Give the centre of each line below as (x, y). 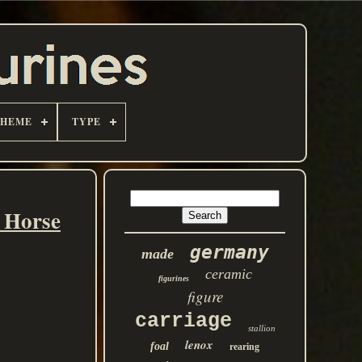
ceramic (228, 274)
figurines (173, 278)
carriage (183, 321)
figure (205, 296)
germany (229, 252)
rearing (245, 347)
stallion (261, 328)
